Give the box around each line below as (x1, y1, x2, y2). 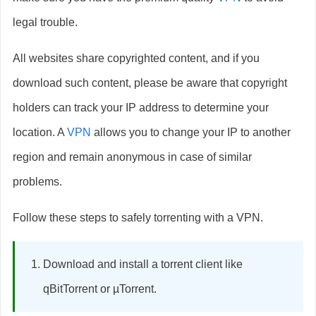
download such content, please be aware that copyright (13, 76, 287, 89)
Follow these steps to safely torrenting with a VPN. (13, 211, 263, 224)
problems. (13, 175, 62, 188)
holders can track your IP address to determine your (13, 101, 269, 114)
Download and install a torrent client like (43, 257, 243, 270)
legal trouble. (13, 16, 78, 28)
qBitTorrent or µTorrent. (43, 282, 157, 295)
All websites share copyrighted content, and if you (13, 51, 260, 64)
